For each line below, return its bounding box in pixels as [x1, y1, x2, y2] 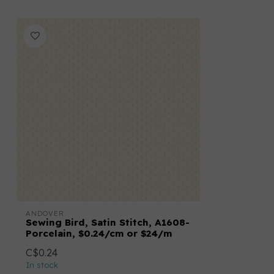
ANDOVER [26, 209, 64, 218]
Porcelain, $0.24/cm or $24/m [26, 228, 172, 240]
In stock [26, 260, 58, 270]
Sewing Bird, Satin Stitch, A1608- [26, 217, 190, 229]
